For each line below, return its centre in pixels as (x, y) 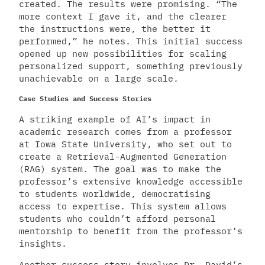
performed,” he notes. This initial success (131, 41)
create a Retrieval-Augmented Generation (123, 157)
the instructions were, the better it (115, 29)
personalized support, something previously (131, 66)
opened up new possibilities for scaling (123, 54)
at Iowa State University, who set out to (125, 144)
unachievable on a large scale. (99, 79)
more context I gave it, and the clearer (123, 17)
